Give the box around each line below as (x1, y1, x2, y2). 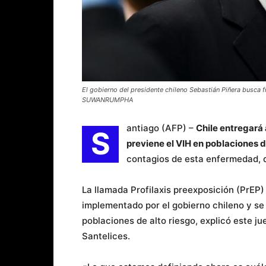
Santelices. (82, 230, 130, 242)
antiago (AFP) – (126, 122, 196, 134)
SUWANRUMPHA (82, 96, 133, 104)
